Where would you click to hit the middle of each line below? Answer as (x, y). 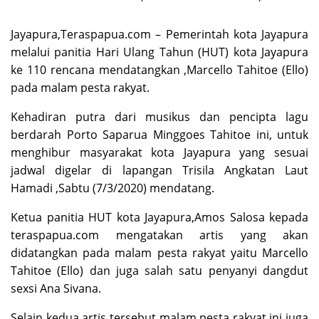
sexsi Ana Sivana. (56, 288)
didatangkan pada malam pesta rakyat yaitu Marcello (159, 253)
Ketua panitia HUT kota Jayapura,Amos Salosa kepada (159, 217)
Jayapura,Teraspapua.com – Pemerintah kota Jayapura (159, 34)
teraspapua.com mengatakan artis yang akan (159, 235)
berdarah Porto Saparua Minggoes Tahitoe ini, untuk (159, 135)
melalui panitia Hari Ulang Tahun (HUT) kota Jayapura (159, 52)
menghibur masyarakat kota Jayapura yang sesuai (159, 152)
